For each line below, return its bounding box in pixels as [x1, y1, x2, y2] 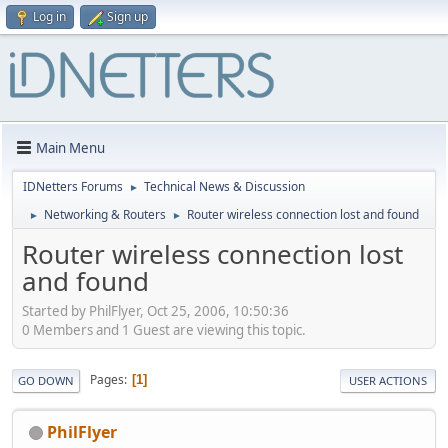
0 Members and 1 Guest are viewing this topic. [22, 320, 306, 339]
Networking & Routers [44, 206, 166, 223]
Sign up [107, 8, 148, 25]
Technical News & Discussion [144, 178, 305, 195]
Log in [33, 8, 66, 25]
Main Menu [36, 138, 105, 157]
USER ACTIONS [349, 372, 427, 388]
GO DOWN [18, 372, 74, 388]
